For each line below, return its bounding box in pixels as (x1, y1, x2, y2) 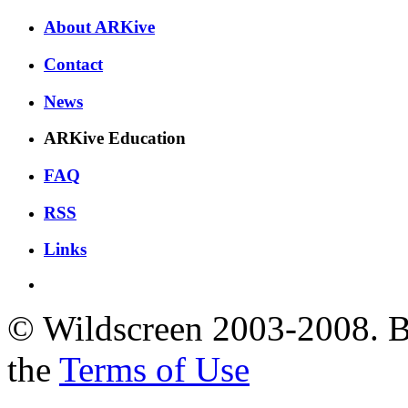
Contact (44, 54, 103, 74)
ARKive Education (44, 128, 186, 148)
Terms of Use (59, 350, 250, 390)
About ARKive (44, 17, 155, 37)
